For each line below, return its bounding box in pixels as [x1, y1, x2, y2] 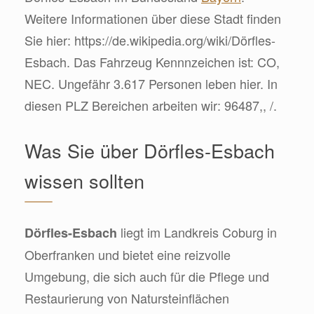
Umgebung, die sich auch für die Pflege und [25, 266, 269, 285]
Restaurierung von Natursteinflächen [25, 288, 229, 307]
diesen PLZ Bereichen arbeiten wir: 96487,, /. [25, 95, 277, 114]
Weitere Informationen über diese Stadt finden [25, 8, 281, 27]
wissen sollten [25, 166, 144, 194]
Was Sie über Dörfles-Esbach [25, 136, 275, 164]
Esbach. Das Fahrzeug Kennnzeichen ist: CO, [25, 52, 280, 71]
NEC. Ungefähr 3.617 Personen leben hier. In [25, 74, 278, 93]
